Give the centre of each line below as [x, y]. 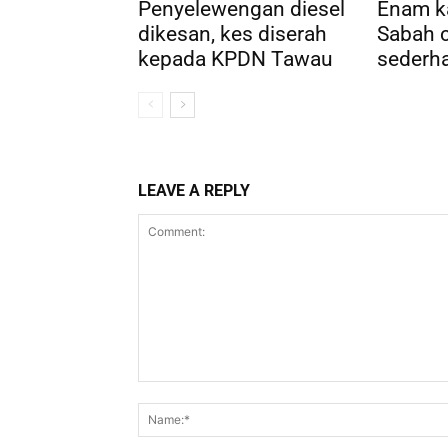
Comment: [170, 391]
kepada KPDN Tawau [235, 58]
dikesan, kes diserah [232, 33]
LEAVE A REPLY [194, 190]
